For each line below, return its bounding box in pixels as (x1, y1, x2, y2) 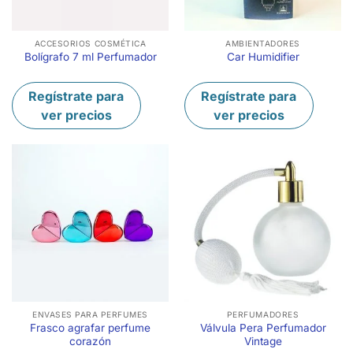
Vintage (243, 335, 282, 348)
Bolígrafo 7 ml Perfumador (24, 50, 157, 64)
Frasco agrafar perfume (30, 321, 150, 335)
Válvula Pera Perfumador (199, 321, 326, 335)
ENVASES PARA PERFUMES (32, 310, 148, 320)
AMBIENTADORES (225, 39, 300, 49)
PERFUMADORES (226, 310, 299, 320)
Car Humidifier (226, 50, 299, 64)
